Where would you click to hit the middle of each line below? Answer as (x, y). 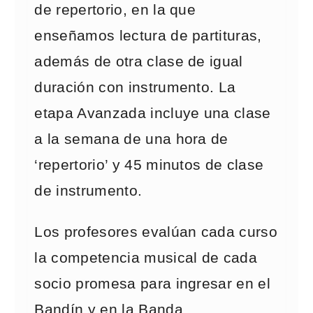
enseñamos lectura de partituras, (148, 36)
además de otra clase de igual (139, 61)
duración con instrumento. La (135, 87)
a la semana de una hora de (131, 139)
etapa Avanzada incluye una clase (153, 113)
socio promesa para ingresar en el (153, 284)
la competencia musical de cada (146, 258)
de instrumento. (88, 191)
